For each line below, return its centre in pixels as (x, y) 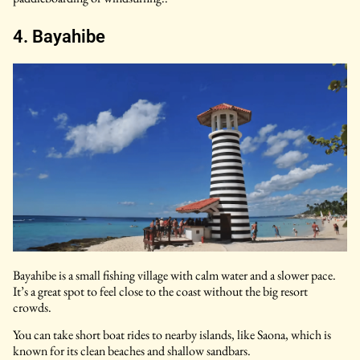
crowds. (32, 307)
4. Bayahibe (59, 37)
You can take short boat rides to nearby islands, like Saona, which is (172, 335)
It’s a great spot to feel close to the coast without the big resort (160, 291)
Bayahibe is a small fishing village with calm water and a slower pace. (174, 275)
